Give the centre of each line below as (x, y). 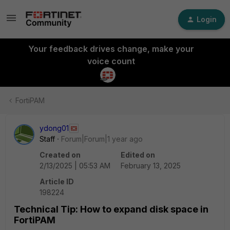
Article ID (57, 181)
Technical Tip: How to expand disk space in (111, 209)
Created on (60, 155)
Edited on (138, 155)
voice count (111, 61)
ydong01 (54, 128)
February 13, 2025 (151, 166)
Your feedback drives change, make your (111, 49)
